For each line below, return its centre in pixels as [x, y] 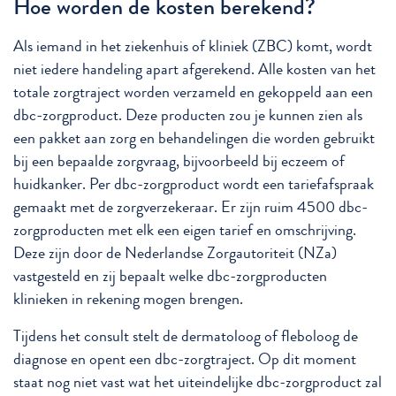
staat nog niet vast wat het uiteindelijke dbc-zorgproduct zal [198, 383]
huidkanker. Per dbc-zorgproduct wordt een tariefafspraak [194, 185]
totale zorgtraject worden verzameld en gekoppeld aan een [193, 93]
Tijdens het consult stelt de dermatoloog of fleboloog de [186, 337]
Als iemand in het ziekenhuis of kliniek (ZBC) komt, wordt [193, 47]
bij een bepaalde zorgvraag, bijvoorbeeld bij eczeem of [179, 162]
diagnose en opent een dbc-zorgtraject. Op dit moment [185, 360]
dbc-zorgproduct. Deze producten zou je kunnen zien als [188, 116]
